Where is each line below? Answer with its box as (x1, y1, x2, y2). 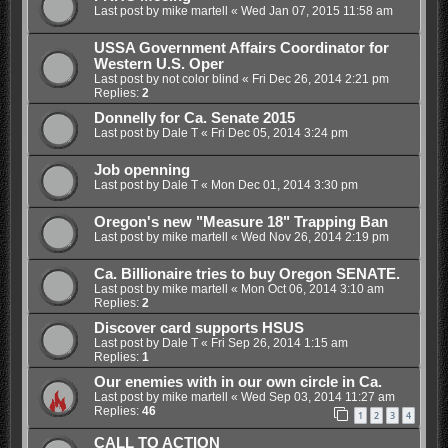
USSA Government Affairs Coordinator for (93, 39, 389, 56)
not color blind (161, 71, 239, 86)
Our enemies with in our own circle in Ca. (93, 373, 382, 390)
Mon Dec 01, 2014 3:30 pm (210, 177, 358, 192)
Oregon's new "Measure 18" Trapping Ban (93, 213, 388, 230)
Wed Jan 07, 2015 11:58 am (240, 3, 393, 18)
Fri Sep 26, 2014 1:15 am (210, 335, 348, 350)
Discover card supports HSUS (93, 319, 304, 336)
